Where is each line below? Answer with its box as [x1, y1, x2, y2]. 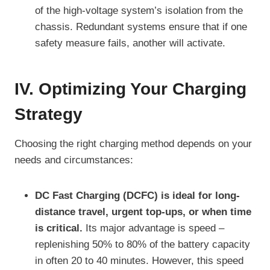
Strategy [14, 105, 83, 124]
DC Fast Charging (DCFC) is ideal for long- [35, 190, 240, 202]
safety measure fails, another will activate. [35, 37, 225, 49]
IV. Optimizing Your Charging [14, 80, 246, 99]
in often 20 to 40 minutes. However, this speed [35, 255, 243, 267]
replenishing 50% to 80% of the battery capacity [35, 239, 250, 251]
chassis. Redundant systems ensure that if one [35, 21, 247, 33]
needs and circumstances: [14, 154, 133, 166]
